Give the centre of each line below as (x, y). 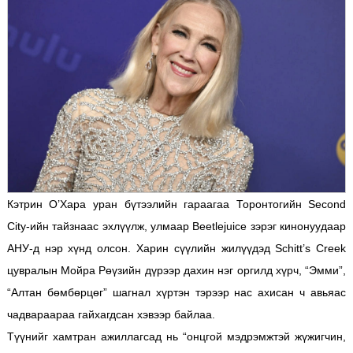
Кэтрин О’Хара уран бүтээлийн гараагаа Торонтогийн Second (176, 204)
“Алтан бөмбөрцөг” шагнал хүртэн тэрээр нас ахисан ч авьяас (176, 292)
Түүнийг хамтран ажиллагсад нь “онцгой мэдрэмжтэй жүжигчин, (176, 336)
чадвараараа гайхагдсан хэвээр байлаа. (111, 314)
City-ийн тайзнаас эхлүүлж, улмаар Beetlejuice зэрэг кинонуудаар (176, 226)
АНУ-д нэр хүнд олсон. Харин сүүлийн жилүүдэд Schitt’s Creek (176, 248)
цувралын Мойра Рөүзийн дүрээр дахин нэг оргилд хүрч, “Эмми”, (176, 270)
